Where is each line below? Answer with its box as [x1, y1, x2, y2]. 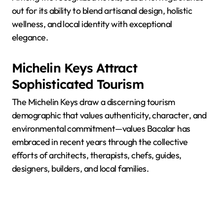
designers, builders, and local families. [12, 163, 149, 175]
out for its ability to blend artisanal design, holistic [12, 5, 192, 16]
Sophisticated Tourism [12, 76, 144, 92]
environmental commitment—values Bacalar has [12, 123, 190, 135]
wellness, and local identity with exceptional [12, 18, 172, 30]
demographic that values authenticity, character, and [12, 110, 207, 121]
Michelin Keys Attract [12, 60, 137, 75]
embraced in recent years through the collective [12, 136, 188, 148]
